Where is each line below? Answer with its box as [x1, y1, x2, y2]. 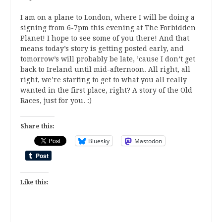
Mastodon [134, 136, 162, 145]
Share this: [20, 123, 55, 130]
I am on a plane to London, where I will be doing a [20, 13, 195, 22]
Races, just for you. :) [20, 97, 92, 105]
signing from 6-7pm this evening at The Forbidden [20, 24, 196, 32]
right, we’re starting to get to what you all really [20, 76, 187, 84]
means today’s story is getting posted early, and [20, 45, 184, 53]
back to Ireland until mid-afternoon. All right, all [20, 65, 190, 74]
